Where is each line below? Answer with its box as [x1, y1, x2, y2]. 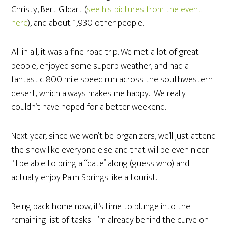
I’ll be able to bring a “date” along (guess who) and [11, 156, 190, 172]
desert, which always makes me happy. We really [11, 86, 186, 101]
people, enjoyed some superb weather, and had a [11, 59, 189, 74]
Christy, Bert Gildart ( [11, 2, 87, 17]
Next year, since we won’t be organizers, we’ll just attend [11, 129, 216, 144]
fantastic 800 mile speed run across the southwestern [11, 72, 213, 88]
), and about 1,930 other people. [27, 16, 144, 31]
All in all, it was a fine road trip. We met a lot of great [11, 45, 199, 60]
